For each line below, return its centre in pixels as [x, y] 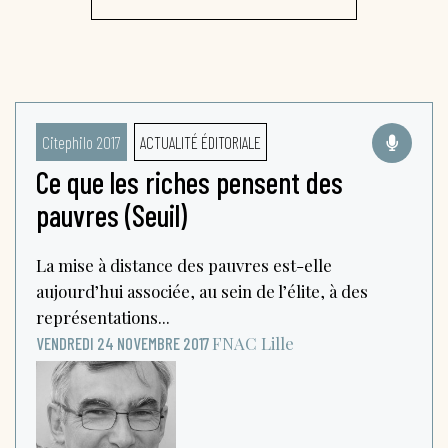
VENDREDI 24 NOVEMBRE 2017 [122, 342]
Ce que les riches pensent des [189, 181]
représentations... [103, 316]
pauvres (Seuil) [111, 214]
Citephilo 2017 [81, 141]
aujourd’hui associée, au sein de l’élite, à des [202, 290]
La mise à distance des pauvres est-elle [184, 264]
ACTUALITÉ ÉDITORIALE [200, 141]
